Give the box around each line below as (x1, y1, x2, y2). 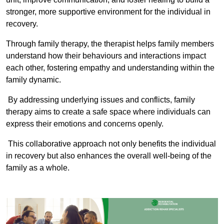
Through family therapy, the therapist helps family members (6, 39, 214, 48)
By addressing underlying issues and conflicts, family (6, 95, 195, 104)
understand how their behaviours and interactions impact (6, 51, 206, 60)
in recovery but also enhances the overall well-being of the (6, 151, 211, 160)
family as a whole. (6, 163, 69, 172)
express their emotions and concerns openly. (6, 119, 163, 128)
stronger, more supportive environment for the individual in (6, 7, 210, 16)
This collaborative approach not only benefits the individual (6, 139, 216, 148)
